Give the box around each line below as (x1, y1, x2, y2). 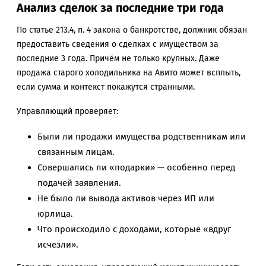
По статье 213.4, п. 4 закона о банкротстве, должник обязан (17, 25, 247, 36)
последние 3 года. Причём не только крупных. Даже (17, 53, 220, 64)
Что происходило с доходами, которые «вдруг (37, 223, 231, 235)
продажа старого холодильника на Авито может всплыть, (17, 68, 240, 78)
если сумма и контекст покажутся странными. (17, 82, 195, 93)
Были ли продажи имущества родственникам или (37, 131, 246, 142)
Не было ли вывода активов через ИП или (37, 192, 214, 204)
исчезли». (37, 239, 78, 250)
